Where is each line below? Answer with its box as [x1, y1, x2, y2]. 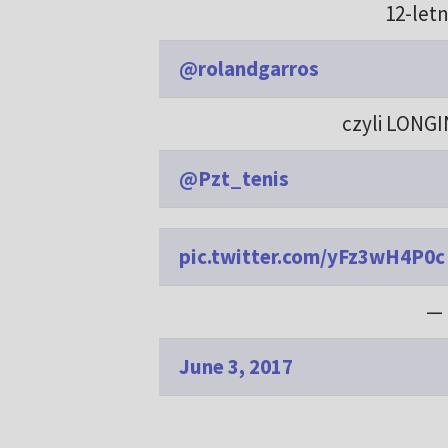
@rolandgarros [178, 55, 319, 83]
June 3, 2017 [178, 353, 293, 381]
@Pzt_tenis [178, 165, 289, 193]
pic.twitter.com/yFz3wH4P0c [178, 243, 445, 271]
